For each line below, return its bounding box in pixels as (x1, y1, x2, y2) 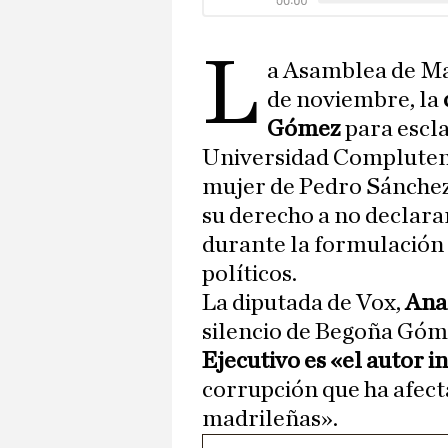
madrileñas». (202, 407, 338, 432)
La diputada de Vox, (202, 291, 405, 316)
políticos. (202, 262, 297, 287)
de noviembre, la (267, 88, 440, 113)
